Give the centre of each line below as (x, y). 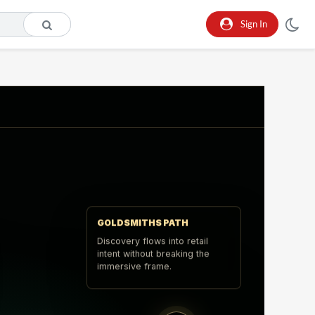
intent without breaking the (154, 260)
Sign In (253, 24)
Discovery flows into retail (153, 247)
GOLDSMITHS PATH (143, 229)
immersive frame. (135, 273)
